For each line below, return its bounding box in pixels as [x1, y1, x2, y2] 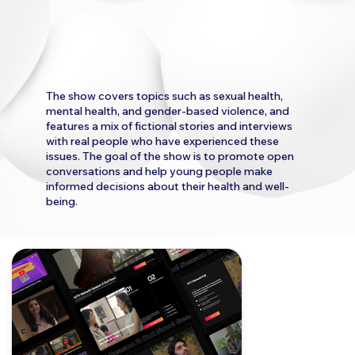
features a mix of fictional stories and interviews [46, 118, 293, 133]
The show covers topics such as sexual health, [46, 88, 284, 103]
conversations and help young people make [46, 163, 273, 178]
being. [46, 193, 78, 208]
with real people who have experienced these [46, 133, 280, 148]
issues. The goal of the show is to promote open [46, 148, 295, 163]
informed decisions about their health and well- [46, 178, 290, 193]
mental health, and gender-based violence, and [46, 103, 290, 118]
